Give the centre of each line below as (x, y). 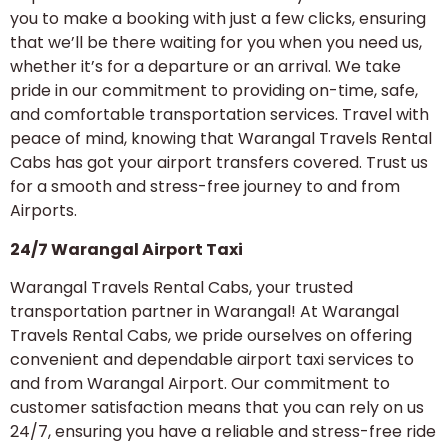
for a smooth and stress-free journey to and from (205, 187)
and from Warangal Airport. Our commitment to (200, 384)
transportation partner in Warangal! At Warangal (204, 312)
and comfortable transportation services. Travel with (219, 115)
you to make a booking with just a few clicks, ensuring (218, 19)
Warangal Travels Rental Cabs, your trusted (181, 288)
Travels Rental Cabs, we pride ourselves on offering (211, 336)
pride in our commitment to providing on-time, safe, (214, 91)
